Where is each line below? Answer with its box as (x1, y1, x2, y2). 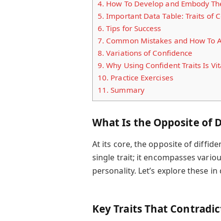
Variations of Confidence (104, 47, 193, 58)
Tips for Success (104, 23, 161, 33)
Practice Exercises (109, 72, 173, 82)
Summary (109, 84, 145, 95)
